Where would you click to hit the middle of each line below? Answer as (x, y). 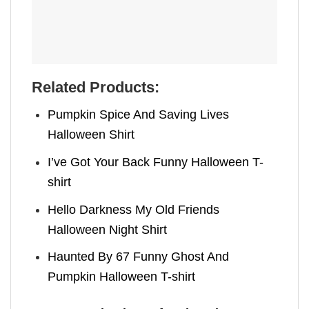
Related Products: (96, 88)
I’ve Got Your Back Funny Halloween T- (156, 162)
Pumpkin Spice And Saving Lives (139, 114)
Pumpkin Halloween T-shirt (122, 277)
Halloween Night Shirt (108, 229)
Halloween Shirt (91, 134)
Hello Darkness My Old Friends (134, 209)
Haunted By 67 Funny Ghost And (139, 257)
